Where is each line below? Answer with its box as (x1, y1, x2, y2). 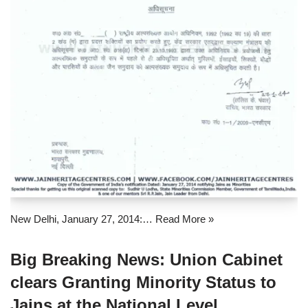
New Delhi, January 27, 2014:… (10, 213, 155, 225)
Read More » (155, 213, 214, 225)
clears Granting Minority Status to (10, 273, 276, 292)
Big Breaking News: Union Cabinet (10, 250, 283, 269)
